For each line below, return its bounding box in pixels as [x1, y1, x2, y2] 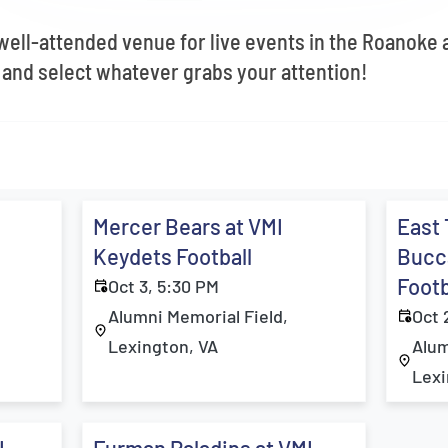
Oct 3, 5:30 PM [108, 275, 220, 297]
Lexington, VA [108, 335, 219, 357]
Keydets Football [93, 243, 253, 269]
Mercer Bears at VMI [93, 213, 284, 239]
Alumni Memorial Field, [108, 305, 289, 327]
